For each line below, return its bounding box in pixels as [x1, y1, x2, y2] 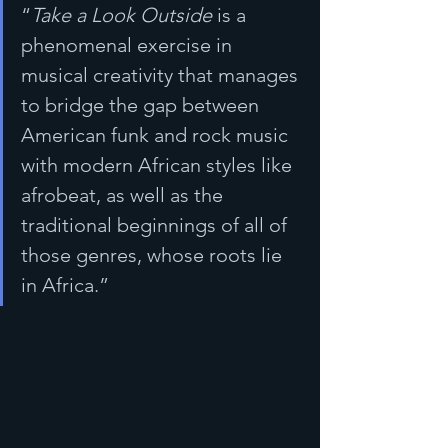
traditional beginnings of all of [21, 213, 292, 237]
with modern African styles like [21, 153, 297, 177]
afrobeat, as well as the [21, 183, 228, 207]
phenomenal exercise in [21, 33, 237, 57]
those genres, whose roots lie [21, 243, 287, 267]
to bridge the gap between [21, 93, 264, 117]
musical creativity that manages [21, 63, 303, 87]
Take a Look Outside [31, 3, 212, 27]
